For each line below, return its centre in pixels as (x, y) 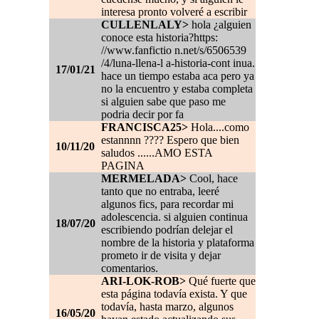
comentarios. (130, 268)
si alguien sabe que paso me (163, 102)
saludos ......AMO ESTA (157, 153)
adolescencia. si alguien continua (174, 217)
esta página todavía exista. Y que (174, 294)
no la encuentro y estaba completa (177, 89)
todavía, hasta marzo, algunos (167, 307)
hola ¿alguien (220, 25)
